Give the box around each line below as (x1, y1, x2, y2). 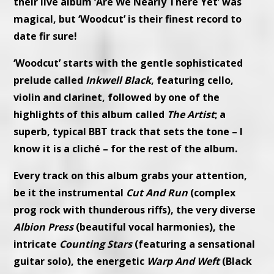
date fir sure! (13, 29, 78, 43)
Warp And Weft (147, 254, 220, 268)
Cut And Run (126, 186, 188, 200)
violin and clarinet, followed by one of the (13, 91, 220, 105)
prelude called (13, 73, 86, 87)
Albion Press (13, 220, 74, 234)
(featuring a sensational (132, 237, 256, 251)
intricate (13, 237, 60, 251)
